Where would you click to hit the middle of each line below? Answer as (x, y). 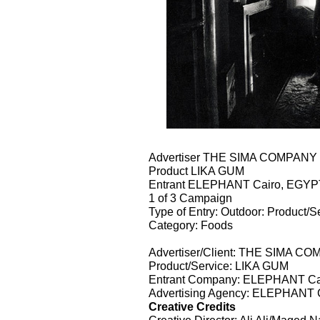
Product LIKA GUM (196, 170)
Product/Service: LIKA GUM (219, 265)
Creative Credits (192, 306)
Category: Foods (191, 225)
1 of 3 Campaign (190, 197)
